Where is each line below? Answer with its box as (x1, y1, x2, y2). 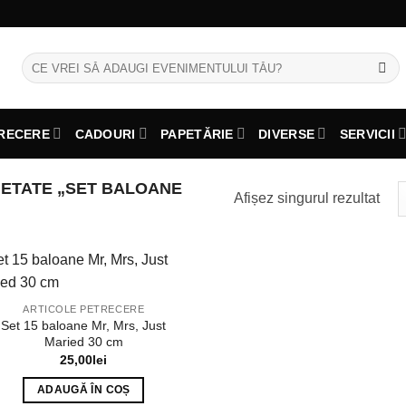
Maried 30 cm (43, 333, 123, 349)
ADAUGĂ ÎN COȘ (37, 383, 130, 395)
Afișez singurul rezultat (233, 189, 380, 206)
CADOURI (74, 126, 136, 141)
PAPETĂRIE (160, 126, 234, 141)
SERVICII (339, 126, 395, 141)
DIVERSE (258, 126, 315, 141)
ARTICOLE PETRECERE (23, 304, 145, 315)
